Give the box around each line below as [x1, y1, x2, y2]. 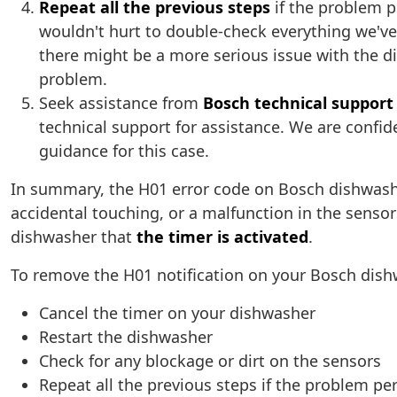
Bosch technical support [203, 92, 393, 114]
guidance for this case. [39, 140, 209, 162]
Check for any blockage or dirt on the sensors [39, 350, 381, 372]
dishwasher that [11, 226, 136, 248]
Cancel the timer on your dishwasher [39, 302, 315, 324]
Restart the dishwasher [39, 326, 213, 348]
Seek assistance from [39, 92, 203, 114]
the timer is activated [136, 226, 308, 248]
